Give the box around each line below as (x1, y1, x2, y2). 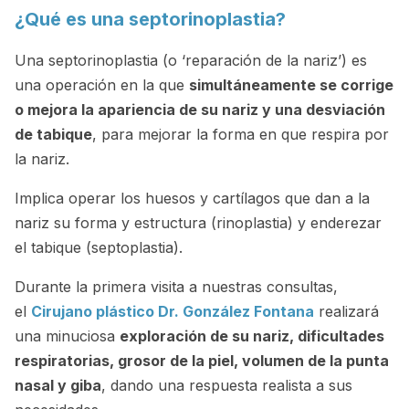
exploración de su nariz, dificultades (120, 326, 384, 345)
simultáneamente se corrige (189, 75, 393, 94)
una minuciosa (15, 326, 120, 345)
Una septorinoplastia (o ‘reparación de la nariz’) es (15, 50, 367, 69)
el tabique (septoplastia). (15, 237, 183, 257)
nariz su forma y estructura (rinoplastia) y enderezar (15, 213, 382, 232)
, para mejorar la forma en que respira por (92, 124, 389, 143)
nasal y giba (15, 375, 101, 394)
